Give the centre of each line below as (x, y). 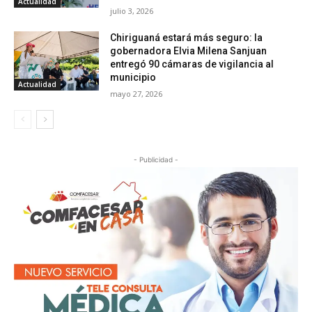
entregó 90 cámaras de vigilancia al (192, 64)
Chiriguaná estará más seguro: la (187, 37)
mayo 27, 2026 (136, 93)
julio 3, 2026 (132, 10)
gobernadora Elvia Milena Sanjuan (189, 50)
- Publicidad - (156, 159)
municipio (133, 77)
